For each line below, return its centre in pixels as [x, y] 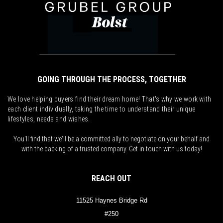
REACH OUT [111, 178]
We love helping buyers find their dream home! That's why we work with [110, 99]
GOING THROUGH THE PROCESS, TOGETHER [111, 79]
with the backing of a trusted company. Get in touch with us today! [111, 149]
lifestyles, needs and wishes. [49, 119]
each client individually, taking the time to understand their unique [102, 109]
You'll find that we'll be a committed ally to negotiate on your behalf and [111, 139]
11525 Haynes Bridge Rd [111, 200]
